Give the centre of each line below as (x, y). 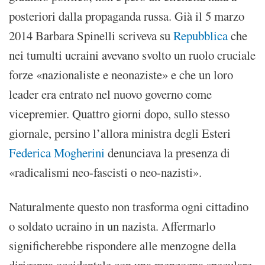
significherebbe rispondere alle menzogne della (122, 245)
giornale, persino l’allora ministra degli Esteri (120, 133)
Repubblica (201, 35)
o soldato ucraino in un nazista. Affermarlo (112, 226)
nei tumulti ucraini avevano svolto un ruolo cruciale (132, 55)
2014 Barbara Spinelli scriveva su (91, 35)
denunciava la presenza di (167, 152)
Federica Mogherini (57, 152)
